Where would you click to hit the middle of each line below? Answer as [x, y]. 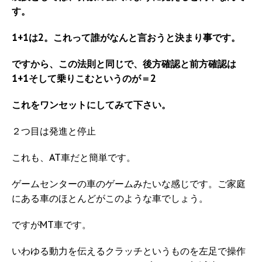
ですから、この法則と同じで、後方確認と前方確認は [124, 64]
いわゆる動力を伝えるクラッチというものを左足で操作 [129, 251]
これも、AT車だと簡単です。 [74, 158]
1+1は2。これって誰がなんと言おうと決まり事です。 [126, 38]
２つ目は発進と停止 [54, 131]
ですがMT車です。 [51, 225]
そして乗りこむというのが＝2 [92, 79]
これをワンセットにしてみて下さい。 [91, 105]
